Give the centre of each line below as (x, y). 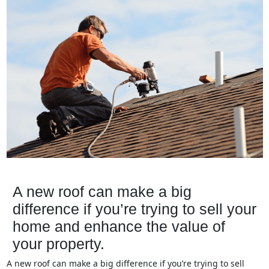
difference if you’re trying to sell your (134, 209)
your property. (59, 244)
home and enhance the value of (119, 227)
